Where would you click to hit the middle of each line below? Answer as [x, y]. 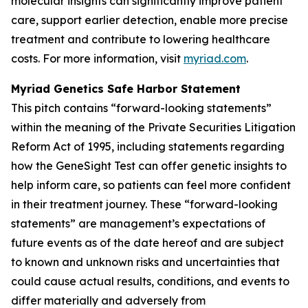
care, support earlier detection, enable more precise [150, 20]
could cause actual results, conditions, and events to [150, 281]
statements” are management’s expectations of [138, 223]
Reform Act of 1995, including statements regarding [148, 146]
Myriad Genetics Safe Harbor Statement [126, 89]
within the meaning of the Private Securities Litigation [153, 127]
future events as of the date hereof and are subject [147, 243]
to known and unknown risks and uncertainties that [145, 262]
